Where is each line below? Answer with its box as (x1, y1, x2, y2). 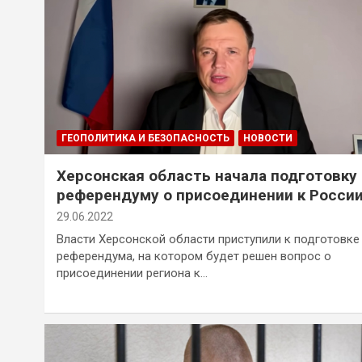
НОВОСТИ (243, 132, 293, 144)
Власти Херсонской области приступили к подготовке (57, 231, 360, 246)
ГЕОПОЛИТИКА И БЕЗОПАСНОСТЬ (61, 132, 229, 144)
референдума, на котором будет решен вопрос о (57, 248, 331, 263)
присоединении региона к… (57, 265, 208, 280)
